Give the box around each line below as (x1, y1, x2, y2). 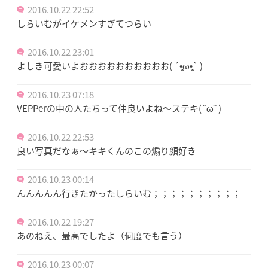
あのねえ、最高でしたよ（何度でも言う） (17, 229, 187, 242)
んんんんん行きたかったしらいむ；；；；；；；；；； (17, 186, 241, 200)
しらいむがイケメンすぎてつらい (17, 16, 151, 30)
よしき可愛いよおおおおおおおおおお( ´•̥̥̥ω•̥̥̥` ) (17, 59, 203, 72)
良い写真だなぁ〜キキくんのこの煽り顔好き (17, 144, 196, 157)
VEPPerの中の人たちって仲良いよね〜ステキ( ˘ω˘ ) (17, 101, 221, 115)
